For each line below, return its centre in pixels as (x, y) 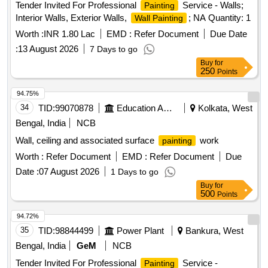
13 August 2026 (48, 49)
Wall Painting (159, 18)
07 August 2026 (69, 172)
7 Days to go (114, 49)
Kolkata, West (224, 108)
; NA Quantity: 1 (220, 18)
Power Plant (140, 231)
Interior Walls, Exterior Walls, (72, 18)
